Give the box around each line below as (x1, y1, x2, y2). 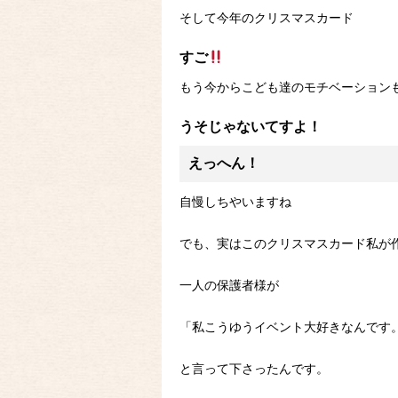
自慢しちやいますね (179, 196, 291, 211)
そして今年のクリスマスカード (179, 12, 354, 27)
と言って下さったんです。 (179, 363, 329, 378)
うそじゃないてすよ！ (179, 121, 322, 136)
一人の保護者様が (179, 280, 279, 294)
